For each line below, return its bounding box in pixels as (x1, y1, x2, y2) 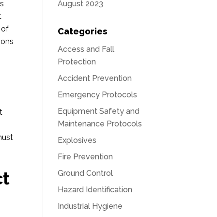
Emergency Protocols (58, 90, 138, 99)
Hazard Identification (58, 185, 133, 194)
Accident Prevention (58, 74, 132, 83)
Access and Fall (58, 45, 115, 54)
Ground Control (58, 169, 113, 178)
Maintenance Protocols (58, 119, 142, 128)
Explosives (58, 136, 97, 145)
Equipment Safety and (58, 107, 140, 116)
